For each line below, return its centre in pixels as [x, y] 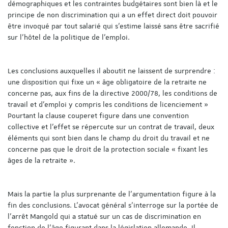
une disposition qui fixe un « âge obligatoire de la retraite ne [107, 82]
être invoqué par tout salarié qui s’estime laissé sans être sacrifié [113, 26]
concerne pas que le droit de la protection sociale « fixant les [108, 149]
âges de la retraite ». [41, 160]
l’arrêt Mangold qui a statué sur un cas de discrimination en [104, 216]
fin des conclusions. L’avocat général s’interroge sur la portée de [113, 205]
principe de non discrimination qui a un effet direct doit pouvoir [112, 15]
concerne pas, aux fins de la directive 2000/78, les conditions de [112, 93]
